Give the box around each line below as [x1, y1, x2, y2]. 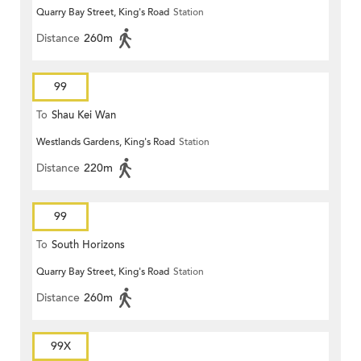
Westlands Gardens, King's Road [36, 135, 175, 149]
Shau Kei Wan [52, 108, 116, 123]
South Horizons [52, 238, 125, 253]
